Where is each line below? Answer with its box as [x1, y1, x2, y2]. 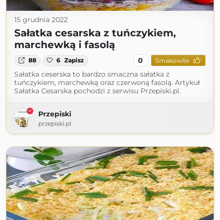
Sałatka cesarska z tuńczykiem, [14, 27, 176, 39]
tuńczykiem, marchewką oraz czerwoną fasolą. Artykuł [14, 78, 200, 87]
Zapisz [64, 56, 84, 64]
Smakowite [155, 56, 189, 64]
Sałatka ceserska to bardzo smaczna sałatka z [14, 70, 169, 79]
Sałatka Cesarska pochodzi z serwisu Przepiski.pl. [14, 86, 181, 96]
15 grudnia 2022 [14, 15, 68, 25]
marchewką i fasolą [14, 39, 115, 51]
